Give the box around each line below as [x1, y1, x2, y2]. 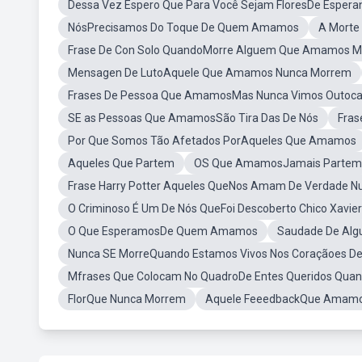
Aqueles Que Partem [68, 157, 175, 170]
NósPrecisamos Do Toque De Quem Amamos [68, 21, 299, 34]
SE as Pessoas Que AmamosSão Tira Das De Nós [68, 112, 318, 124]
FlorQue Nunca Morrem [68, 293, 186, 305]
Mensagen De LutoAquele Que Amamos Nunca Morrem [68, 66, 351, 79]
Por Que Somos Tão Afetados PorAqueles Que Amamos [68, 134, 356, 147]
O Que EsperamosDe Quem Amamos [68, 225, 258, 238]
